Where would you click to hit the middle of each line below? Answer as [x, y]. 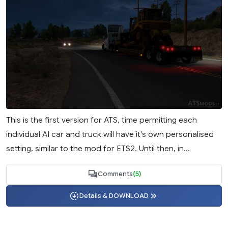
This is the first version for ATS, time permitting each [102, 120]
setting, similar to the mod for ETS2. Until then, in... [98, 148]
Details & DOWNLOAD [114, 196]
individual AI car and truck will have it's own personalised [110, 134]
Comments [115, 174]
